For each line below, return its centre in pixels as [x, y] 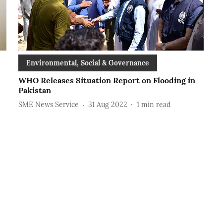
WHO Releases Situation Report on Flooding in [107, 80]
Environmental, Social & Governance [87, 63]
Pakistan [34, 90]
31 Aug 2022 [108, 105]
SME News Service [48, 105]
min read [156, 105]
